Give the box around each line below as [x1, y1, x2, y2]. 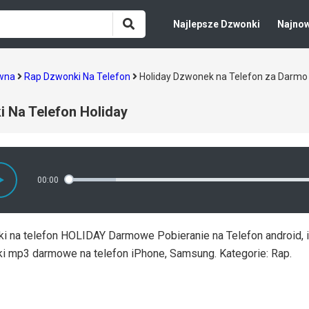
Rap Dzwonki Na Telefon [24, 71, 130, 82]
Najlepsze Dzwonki [173, 19, 260, 30]
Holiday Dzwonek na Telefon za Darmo [139, 71, 308, 82]
